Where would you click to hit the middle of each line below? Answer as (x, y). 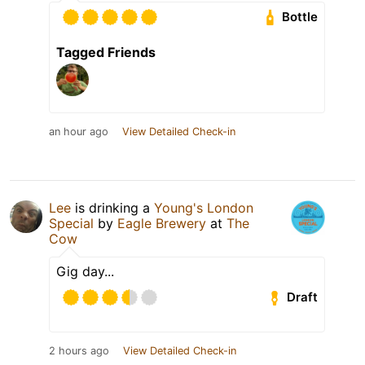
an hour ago (79, 131)
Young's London (204, 207)
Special (71, 223)
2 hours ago (79, 350)
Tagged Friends (106, 52)
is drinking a (112, 207)
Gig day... (85, 271)
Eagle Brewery (162, 223)
